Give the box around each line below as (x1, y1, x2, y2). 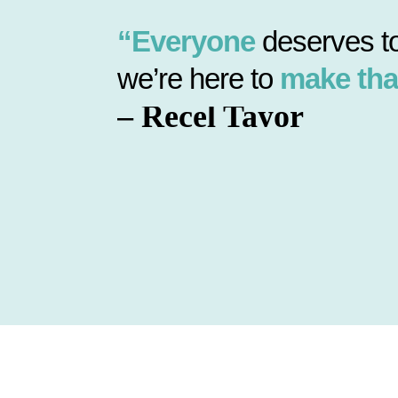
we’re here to (117, 61, 280, 95)
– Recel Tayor (117, 98, 304, 134)
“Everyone (117, 24, 255, 58)
